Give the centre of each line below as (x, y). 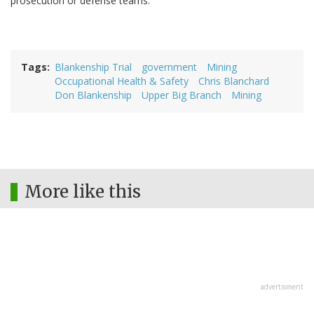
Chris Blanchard (234, 81)
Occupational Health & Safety (122, 81)
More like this (83, 192)
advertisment (282, 287)
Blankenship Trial (93, 67)
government (169, 67)
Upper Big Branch (182, 95)
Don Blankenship (93, 95)
